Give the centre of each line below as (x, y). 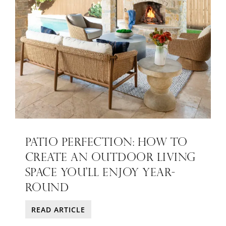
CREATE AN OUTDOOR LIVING (110, 156)
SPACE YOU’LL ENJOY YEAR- (100, 171)
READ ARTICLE (58, 209)
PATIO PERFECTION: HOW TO (106, 141)
